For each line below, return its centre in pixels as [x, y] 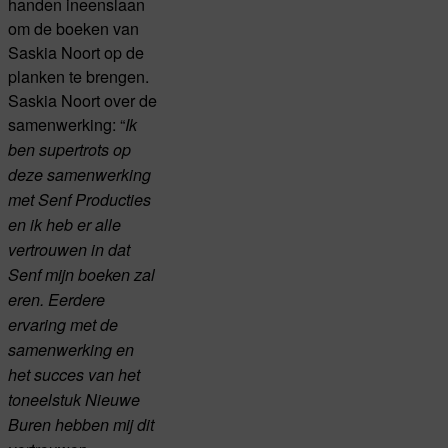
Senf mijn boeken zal [81, 275]
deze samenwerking [79, 175]
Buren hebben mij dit [81, 425]
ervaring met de [63, 325]
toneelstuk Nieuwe [74, 400]
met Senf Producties [79, 200]
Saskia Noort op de [76, 52]
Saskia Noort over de [82, 100]
